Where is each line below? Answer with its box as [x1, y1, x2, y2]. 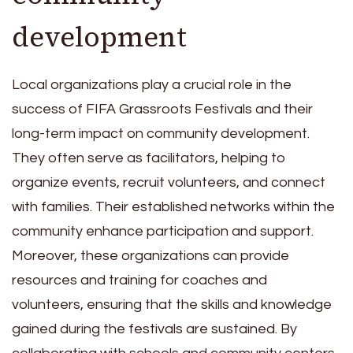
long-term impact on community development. [12, 125, 310, 141]
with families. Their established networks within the [12, 199, 335, 214]
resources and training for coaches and [12, 272, 267, 288]
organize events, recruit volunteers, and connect [12, 174, 325, 190]
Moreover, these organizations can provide [12, 247, 289, 263]
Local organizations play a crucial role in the [12, 76, 292, 92]
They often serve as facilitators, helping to [12, 150, 286, 165]
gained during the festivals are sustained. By [12, 321, 297, 336]
